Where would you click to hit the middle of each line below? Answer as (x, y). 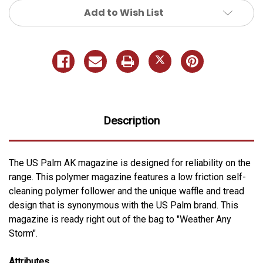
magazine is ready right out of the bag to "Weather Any (120, 219)
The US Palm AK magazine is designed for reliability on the (130, 163)
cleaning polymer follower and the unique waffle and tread (127, 191)
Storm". (23, 233)
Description (131, 120)
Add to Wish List (124, 13)
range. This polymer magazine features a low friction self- (127, 177)
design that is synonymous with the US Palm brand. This (124, 205)
